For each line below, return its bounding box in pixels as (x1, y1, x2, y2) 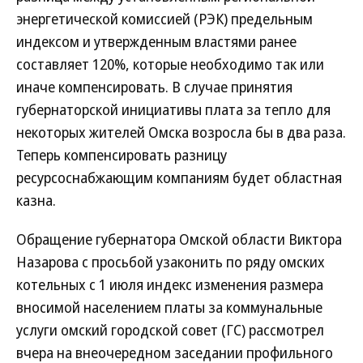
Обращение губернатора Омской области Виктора (16, 229, 342, 249)
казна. (16, 190, 56, 210)
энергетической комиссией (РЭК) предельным (16, 9, 313, 28)
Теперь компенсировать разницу (16, 145, 227, 164)
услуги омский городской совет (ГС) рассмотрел (16, 320, 324, 340)
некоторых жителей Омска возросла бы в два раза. (16, 122, 346, 142)
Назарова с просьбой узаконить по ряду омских (16, 252, 325, 271)
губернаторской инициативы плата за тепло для (16, 100, 331, 119)
